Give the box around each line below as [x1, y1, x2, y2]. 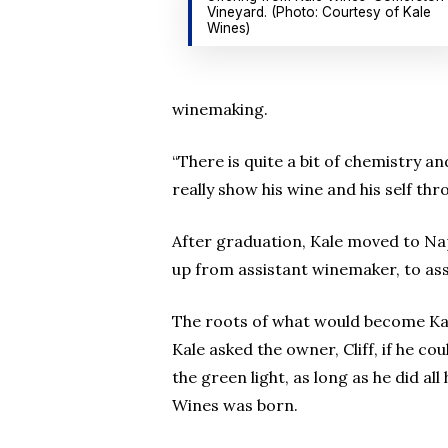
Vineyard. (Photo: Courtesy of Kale [206, 4, 431, 20]
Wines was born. [172, 395, 298, 415]
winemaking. [172, 99, 268, 119]
